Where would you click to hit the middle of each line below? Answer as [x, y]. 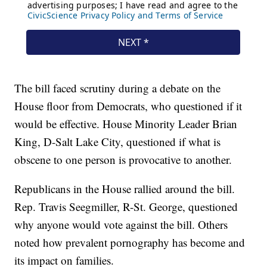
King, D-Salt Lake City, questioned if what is [118, 142]
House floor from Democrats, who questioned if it [128, 106]
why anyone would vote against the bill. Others [121, 225]
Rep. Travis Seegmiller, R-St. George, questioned [126, 207]
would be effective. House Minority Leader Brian [126, 124]
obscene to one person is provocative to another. [123, 160]
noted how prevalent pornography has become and [130, 243]
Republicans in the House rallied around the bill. [125, 189]
